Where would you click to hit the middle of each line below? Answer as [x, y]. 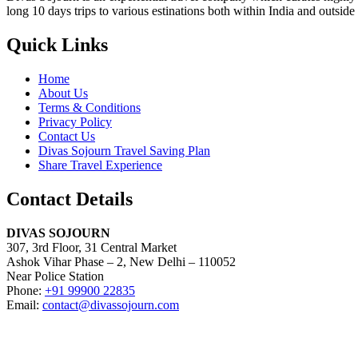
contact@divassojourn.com [111, 304]
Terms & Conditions [89, 108]
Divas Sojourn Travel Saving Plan [124, 151]
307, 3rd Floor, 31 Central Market [91, 247]
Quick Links [57, 45]
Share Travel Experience [100, 165]
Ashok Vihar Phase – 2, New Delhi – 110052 [121, 261]
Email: [24, 304]
